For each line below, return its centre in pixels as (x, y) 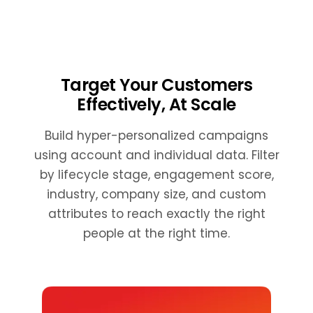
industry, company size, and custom (156, 194)
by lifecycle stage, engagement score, (156, 174)
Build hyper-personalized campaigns (156, 135)
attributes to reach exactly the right (156, 213)
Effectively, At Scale (156, 104)
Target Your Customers (156, 85)
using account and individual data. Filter (156, 155)
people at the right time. (156, 233)
